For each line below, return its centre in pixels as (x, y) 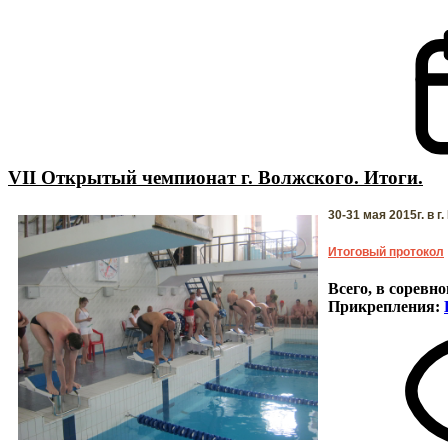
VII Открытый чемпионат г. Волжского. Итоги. (215, 177)
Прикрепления (381, 306)
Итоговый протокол (386, 252)
